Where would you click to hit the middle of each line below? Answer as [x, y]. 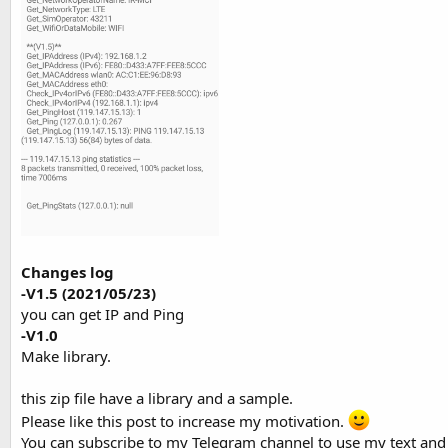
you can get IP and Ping [102, 313]
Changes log [67, 271]
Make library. [66, 355]
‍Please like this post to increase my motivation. [184, 420]
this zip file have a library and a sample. [157, 397]
